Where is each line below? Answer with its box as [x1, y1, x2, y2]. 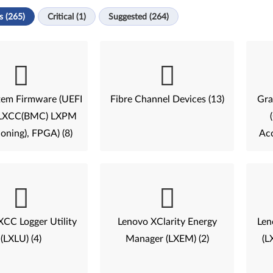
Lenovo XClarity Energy [117, 217, 217, 227]
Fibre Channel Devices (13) [110, 94, 224, 104]
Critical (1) [48, 13, 87, 21]
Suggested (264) [108, 13, 169, 21]
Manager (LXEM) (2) [125, 234, 209, 244]
